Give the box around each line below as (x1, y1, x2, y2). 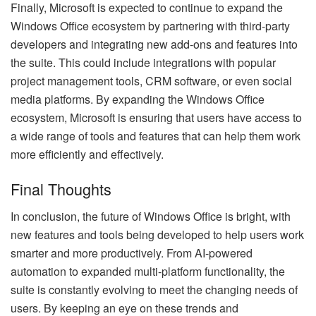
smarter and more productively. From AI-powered (11, 245, 253, 262)
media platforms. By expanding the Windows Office (11, 90, 265, 107)
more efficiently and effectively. (11, 145, 164, 162)
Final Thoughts (11, 178, 111, 200)
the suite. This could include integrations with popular (11, 54, 276, 71)
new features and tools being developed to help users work (11, 226, 304, 243)
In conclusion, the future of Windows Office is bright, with (11, 208, 291, 225)
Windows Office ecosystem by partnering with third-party (11, 17, 290, 34)
